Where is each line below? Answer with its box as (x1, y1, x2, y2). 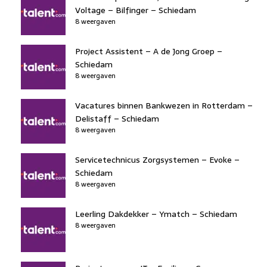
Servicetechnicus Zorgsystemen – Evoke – (75, 153, 240, 166)
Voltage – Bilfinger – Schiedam (75, 3, 196, 17)
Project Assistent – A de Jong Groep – (75, 44, 222, 58)
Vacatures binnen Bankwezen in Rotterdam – (75, 98, 253, 112)
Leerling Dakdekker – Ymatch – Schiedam (75, 207, 237, 221)
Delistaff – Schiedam (75, 111, 159, 125)
